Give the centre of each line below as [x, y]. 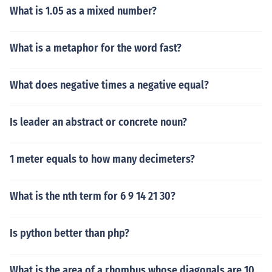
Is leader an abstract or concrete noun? [98, 122]
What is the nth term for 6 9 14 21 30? [93, 196]
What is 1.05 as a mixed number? [83, 11]
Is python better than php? [70, 233]
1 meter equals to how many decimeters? [102, 159]
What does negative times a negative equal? [109, 85]
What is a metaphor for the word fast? [96, 48]
